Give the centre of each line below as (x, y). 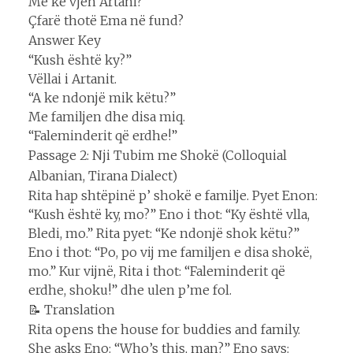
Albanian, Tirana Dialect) (103, 175)
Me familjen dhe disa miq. (107, 116)
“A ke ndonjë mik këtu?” (102, 97)
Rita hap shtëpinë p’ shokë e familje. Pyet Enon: (173, 195)
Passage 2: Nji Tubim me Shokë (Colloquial (158, 155)
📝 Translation (72, 309)
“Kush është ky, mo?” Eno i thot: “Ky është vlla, (169, 214)
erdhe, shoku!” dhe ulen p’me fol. (130, 290)
